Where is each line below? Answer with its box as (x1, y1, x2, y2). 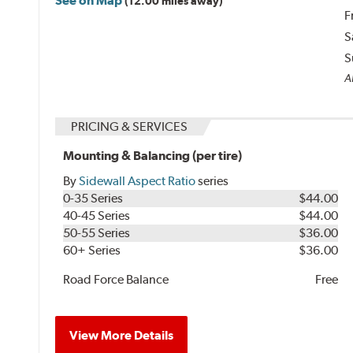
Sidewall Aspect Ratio (79, 173, 196, 188)
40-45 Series (63, 207, 131, 223)
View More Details (69, 327, 174, 343)
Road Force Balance (63, 271, 169, 287)
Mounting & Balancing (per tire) (63, 147, 243, 163)
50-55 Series (63, 225, 131, 240)
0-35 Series (63, 190, 124, 206)
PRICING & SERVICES (71, 118, 188, 134)
